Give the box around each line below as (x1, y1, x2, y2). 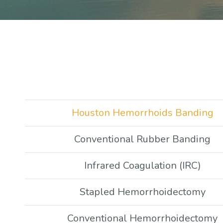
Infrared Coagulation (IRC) (84, 159, 201, 172)
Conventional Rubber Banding (74, 132, 211, 146)
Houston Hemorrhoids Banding (71, 106, 214, 119)
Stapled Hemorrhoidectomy (79, 185, 206, 199)
